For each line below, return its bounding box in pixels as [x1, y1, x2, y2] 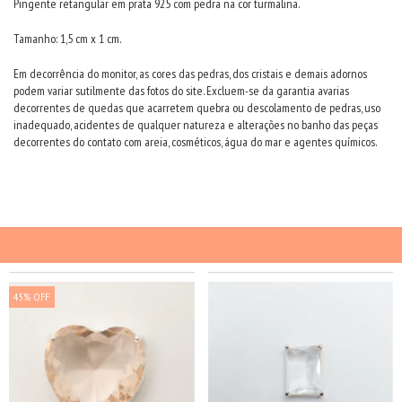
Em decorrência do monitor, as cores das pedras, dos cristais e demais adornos [13, 65, 367, 82]
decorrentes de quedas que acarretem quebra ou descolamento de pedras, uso [13, 99, 380, 116]
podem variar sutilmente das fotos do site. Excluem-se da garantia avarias [13, 82, 349, 99]
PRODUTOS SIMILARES [132, 238, 270, 259]
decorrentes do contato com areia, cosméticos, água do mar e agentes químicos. [13, 133, 377, 150]
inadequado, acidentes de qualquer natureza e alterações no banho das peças [13, 116, 378, 133]
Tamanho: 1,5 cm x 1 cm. [13, 30, 121, 47]
